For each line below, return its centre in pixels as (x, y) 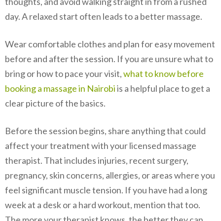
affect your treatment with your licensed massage (101, 145)
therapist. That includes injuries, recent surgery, (97, 160)
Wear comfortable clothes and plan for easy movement (110, 44)
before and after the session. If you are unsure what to (109, 58)
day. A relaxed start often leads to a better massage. (104, 16)
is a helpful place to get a (163, 88)
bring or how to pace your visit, (64, 73)
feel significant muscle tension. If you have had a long (106, 190)
